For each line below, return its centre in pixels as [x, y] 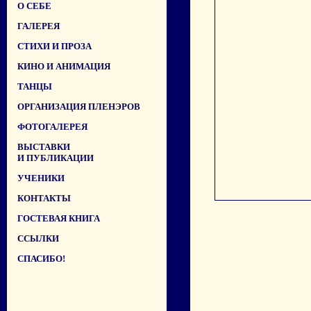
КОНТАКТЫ [44, 198]
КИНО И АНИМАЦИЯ [64, 66]
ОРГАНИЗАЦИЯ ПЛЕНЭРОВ [79, 107]
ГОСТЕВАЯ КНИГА [59, 218]
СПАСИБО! [41, 259]
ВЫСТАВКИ [44, 147]
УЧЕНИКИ [41, 178]
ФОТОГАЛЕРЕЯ [52, 127]
